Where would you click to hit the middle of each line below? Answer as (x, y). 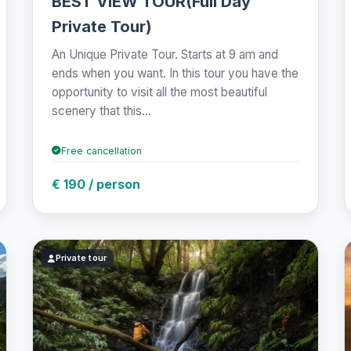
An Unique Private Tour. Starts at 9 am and (165, 54)
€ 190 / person (96, 184)
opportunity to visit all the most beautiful (160, 92)
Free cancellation (102, 150)
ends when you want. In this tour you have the (175, 73)
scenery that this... (102, 110)
